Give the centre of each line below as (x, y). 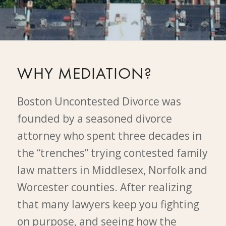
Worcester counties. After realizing (104, 187)
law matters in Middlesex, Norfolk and (112, 170)
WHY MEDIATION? (84, 75)
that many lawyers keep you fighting (108, 204)
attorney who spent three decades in (109, 135)
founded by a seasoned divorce (94, 118)
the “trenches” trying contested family (112, 153)
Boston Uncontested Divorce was (99, 101)
